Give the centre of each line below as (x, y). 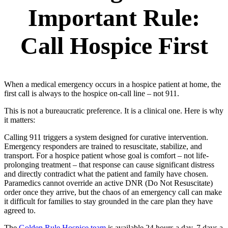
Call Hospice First (114, 46)
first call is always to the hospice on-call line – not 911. (92, 94)
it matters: (20, 120)
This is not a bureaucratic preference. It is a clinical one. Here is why (114, 111)
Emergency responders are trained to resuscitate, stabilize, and (103, 147)
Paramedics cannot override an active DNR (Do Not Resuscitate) (108, 183)
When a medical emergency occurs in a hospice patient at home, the (112, 84)
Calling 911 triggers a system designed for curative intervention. (106, 137)
